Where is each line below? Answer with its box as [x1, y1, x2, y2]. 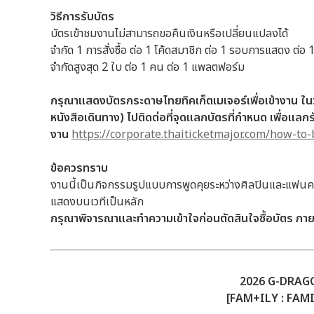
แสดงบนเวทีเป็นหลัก [50, 193, 144, 211]
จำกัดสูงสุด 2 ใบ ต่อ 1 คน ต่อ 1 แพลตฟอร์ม [50, 59, 245, 76]
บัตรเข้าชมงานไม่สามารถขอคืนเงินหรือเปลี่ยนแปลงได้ [50, 25, 288, 43]
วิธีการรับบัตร [50, 8, 114, 26]
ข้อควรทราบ [50, 160, 108, 177]
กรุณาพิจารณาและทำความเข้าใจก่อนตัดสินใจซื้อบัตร [50, 210, 296, 228]
